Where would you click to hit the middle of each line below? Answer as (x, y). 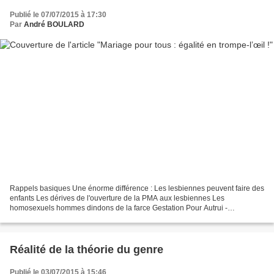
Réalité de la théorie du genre (87, 249)
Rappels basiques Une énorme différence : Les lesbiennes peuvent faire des (137, 188)
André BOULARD (54, 25)
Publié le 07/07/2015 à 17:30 (58, 15)
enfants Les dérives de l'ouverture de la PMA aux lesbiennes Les (117, 198)
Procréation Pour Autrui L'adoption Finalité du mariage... (103, 217)
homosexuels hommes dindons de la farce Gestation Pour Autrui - (119, 208)
